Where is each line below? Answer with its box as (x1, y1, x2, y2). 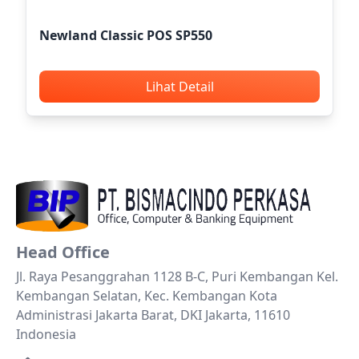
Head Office (16, 240, 110, 263)
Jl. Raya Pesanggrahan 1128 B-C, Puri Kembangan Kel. (16, 267, 338, 285)
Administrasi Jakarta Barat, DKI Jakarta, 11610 (16, 305, 290, 324)
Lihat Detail (145, 77, 214, 95)
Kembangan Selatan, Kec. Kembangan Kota (16, 286, 277, 305)
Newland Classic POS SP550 (39, 26, 212, 44)
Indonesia (16, 325, 76, 343)
